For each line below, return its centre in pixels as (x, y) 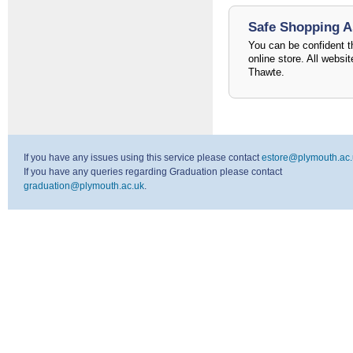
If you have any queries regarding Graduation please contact (153, 171)
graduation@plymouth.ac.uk (84, 186)
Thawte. (266, 72)
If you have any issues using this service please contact (143, 157)
